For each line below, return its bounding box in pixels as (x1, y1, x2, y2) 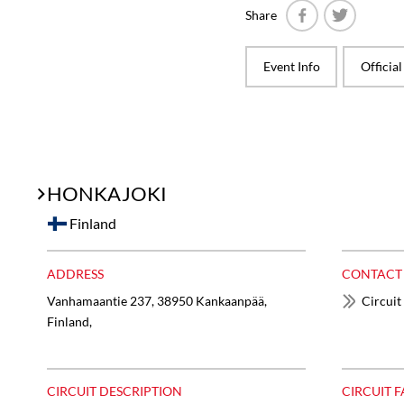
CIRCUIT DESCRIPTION (47, 383, 182, 399)
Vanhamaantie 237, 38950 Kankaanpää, (47, 292, 267, 308)
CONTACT (341, 265, 402, 281)
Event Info (262, 59, 320, 74)
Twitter (339, 33, 380, 49)
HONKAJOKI (47, 181, 167, 206)
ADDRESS (47, 265, 104, 281)
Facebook (301, 33, 355, 49)
